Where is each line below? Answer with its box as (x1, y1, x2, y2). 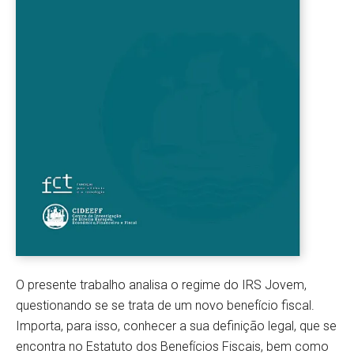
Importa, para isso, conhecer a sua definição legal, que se (16, 318, 337, 334)
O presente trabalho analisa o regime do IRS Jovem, (16, 277, 307, 293)
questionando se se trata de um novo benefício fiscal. (16, 298, 314, 314)
